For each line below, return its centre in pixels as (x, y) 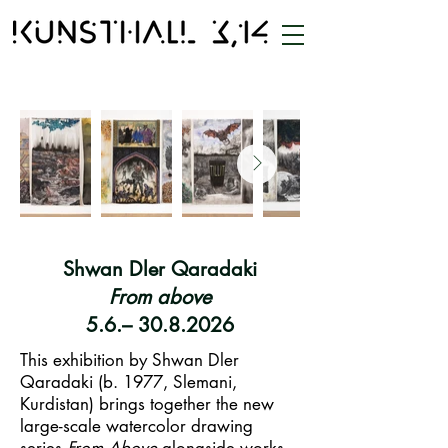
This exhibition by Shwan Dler (129, 360)
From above (160, 297)
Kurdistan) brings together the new (147, 404)
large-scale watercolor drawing (136, 426)
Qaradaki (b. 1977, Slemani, (128, 382)
